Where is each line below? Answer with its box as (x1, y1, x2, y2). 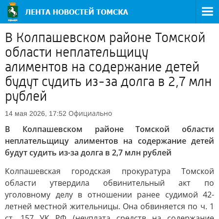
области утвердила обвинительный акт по (5, 177, 214, 188)
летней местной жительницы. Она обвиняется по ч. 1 (5, 201, 214, 212)
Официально (68, 109, 112, 118)
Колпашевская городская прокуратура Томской (5, 166, 214, 176)
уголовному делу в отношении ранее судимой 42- (5, 189, 214, 200)
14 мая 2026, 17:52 (5, 109, 66, 117)
